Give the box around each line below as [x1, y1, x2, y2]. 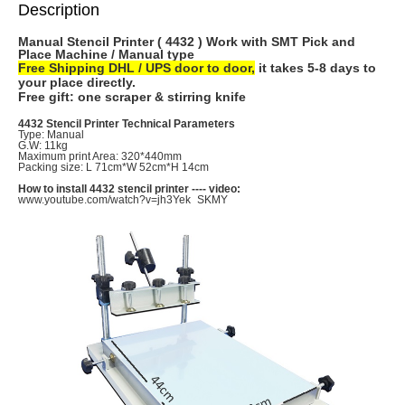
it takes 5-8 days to [255, 61, 376, 76]
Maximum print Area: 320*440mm [18, 150, 182, 164]
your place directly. [18, 75, 136, 90]
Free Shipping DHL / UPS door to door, [18, 61, 255, 76]
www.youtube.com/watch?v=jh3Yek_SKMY [18, 193, 228, 207]
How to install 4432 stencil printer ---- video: [18, 183, 240, 196]
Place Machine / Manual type [18, 47, 194, 62]
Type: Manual [18, 128, 84, 142]
